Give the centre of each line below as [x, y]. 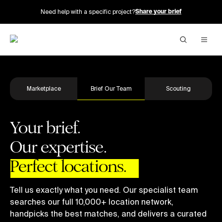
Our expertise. [58, 147]
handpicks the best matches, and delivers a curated [108, 214]
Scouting [178, 88]
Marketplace [44, 88]
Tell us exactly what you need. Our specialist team [104, 190]
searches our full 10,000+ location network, [92, 202]
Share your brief [158, 12]
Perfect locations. [68, 166]
